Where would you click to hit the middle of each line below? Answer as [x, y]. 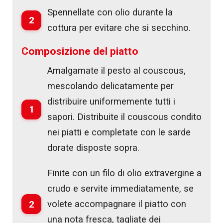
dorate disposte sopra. [93, 148]
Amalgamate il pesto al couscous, [116, 70]
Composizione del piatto [80, 51]
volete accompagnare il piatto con [117, 204]
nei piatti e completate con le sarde [119, 132]
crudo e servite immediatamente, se [120, 188]
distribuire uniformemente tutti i [111, 101]
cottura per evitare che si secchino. [119, 28]
